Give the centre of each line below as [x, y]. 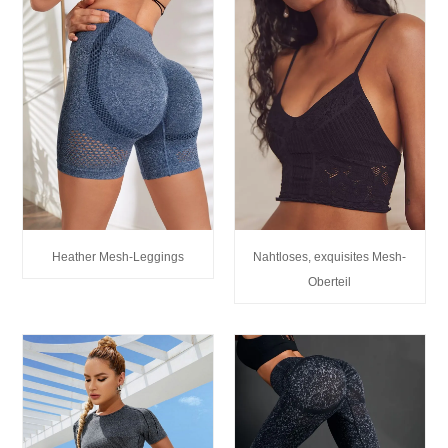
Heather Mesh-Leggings [118, 257]
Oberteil [330, 282]
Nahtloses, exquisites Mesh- [330, 257]
